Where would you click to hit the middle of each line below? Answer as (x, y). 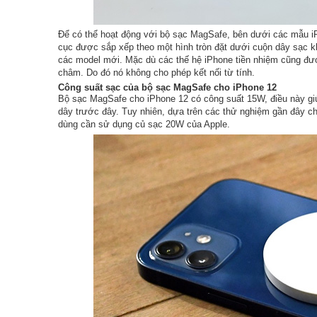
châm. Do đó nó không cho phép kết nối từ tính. (156, 73)
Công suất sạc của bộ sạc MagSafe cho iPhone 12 (167, 88)
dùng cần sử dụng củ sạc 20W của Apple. (145, 125)
